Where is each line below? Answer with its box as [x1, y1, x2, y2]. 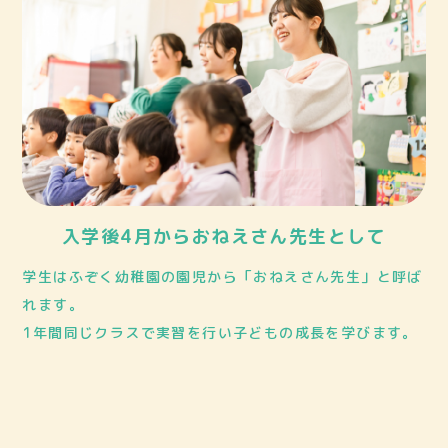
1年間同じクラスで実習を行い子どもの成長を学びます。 [22, 322, 418, 342]
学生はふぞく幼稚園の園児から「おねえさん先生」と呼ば [22, 266, 423, 286]
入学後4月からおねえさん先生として [62, 223, 386, 249]
